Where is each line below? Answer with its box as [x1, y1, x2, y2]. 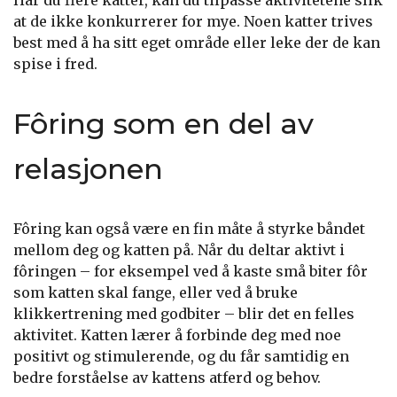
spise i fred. [13, 55, 97, 73]
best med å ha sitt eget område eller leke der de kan [13, 34, 380, 51]
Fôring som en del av [13, 106, 314, 141]
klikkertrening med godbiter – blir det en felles [13, 305, 354, 323]
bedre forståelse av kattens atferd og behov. [13, 369, 321, 386]
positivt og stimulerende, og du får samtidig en [13, 347, 349, 365]
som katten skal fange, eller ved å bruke [13, 284, 298, 301]
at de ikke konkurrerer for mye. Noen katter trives [13, 12, 373, 30]
